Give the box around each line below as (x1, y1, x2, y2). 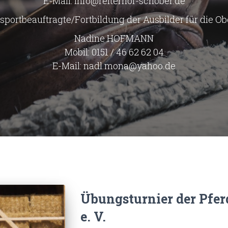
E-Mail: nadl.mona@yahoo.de (52, 59, 176, 72)
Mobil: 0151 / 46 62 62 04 (64, 45, 164, 58)
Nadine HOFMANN (74, 32, 154, 44)
